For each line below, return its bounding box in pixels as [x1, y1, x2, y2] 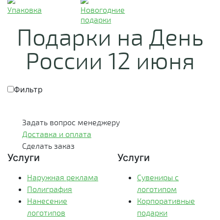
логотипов [27, 208, 65, 217]
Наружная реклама [27, 172, 98, 182]
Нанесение [27, 196, 67, 205]
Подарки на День [16, 22, 204, 51]
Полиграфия [27, 184, 72, 193]
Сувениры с [137, 172, 179, 182]
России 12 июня [25, 46, 195, 74]
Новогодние [81, 5, 125, 14]
